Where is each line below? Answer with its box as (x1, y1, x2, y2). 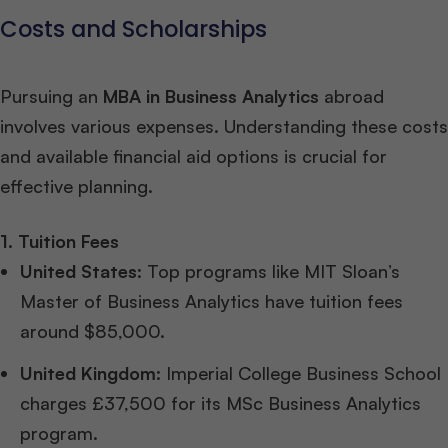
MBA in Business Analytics (103, 85, 319, 108)
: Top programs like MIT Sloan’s (137, 260, 400, 283)
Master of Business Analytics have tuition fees (20, 290, 403, 313)
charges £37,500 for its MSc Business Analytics (20, 392, 421, 415)
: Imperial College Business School (156, 362, 441, 385)
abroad (319, 85, 384, 108)
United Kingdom (20, 362, 156, 385)
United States (20, 260, 137, 283)
